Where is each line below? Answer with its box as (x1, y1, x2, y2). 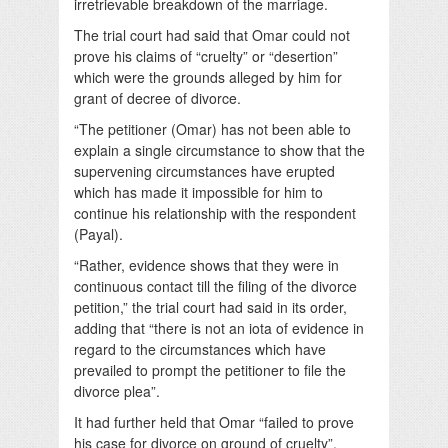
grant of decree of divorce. (74, 87, 241, 108)
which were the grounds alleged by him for (74, 66, 342, 87)
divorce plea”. (74, 380, 160, 401)
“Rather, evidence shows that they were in (74, 254, 339, 275)
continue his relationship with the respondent (74, 202, 356, 223)
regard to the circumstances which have (74, 338, 326, 359)
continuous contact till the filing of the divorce (74, 275, 357, 296)
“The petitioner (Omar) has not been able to (74, 118, 351, 139)
